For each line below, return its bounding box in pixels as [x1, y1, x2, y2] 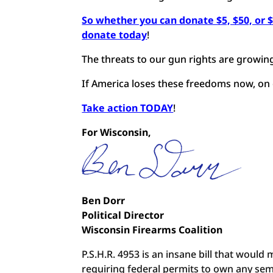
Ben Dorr [82, 194, 126, 207]
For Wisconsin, [82, 126, 152, 139]
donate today [82, 28, 147, 41]
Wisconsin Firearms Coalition [82, 223, 223, 236]
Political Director [82, 208, 165, 222]
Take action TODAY [82, 101, 174, 115]
